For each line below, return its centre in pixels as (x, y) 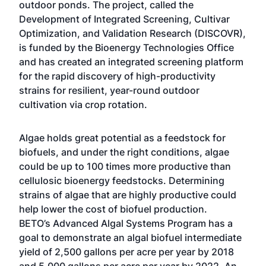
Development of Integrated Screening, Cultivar (124, 19)
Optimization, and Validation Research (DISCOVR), (132, 33)
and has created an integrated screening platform (131, 62)
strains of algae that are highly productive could (128, 195)
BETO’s (36, 223)
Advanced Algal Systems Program (129, 223)
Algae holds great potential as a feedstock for (122, 138)
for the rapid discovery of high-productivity (117, 76)
